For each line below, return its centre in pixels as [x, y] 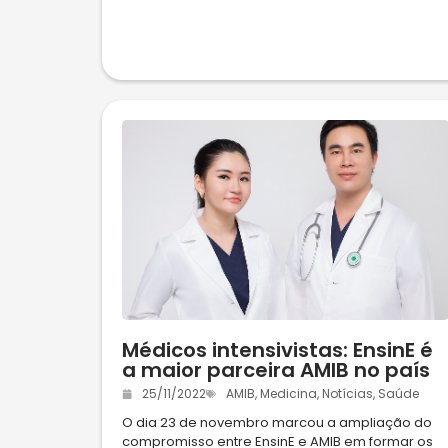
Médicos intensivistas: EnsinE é [277, 350]
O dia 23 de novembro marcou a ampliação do [277, 423]
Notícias [347, 394]
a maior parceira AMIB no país [276, 370]
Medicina [288, 394]
